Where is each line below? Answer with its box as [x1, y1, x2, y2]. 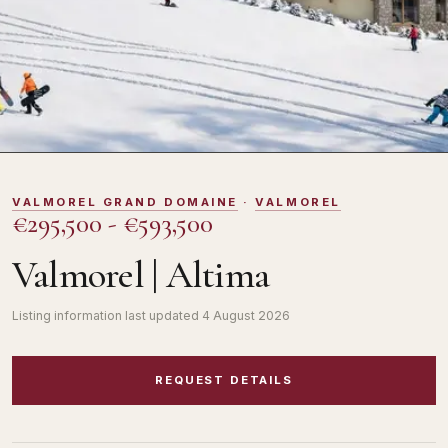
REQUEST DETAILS [155, 373, 293, 388]
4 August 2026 [202, 308, 290, 323]
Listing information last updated [12, 308, 202, 323]
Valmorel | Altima [12, 252, 270, 298]
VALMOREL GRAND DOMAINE [12, 195, 238, 209]
